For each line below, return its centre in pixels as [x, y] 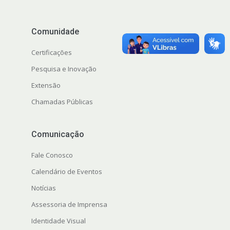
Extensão [46, 85]
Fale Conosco [52, 155]
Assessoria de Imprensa [69, 204]
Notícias [43, 188]
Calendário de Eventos [66, 171]
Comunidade [55, 31]
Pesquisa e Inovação [64, 69]
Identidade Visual [58, 221]
